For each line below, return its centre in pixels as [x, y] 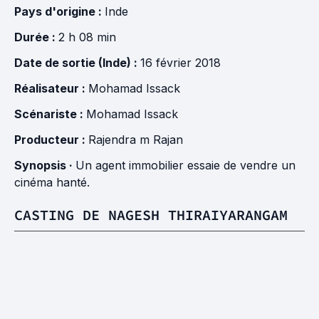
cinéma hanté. [52, 182]
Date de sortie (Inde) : [77, 63]
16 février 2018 [181, 63]
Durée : [36, 37]
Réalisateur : [51, 88]
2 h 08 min [87, 37]
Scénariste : [50, 114]
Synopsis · [45, 165]
